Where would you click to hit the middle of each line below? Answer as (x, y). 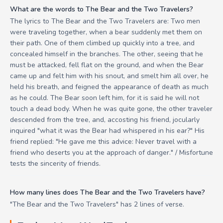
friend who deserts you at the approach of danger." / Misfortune (111, 152)
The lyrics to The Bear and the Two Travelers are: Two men (105, 21)
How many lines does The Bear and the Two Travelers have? (108, 192)
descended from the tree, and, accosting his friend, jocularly (105, 119)
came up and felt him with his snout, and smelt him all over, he (109, 76)
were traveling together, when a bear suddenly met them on (106, 32)
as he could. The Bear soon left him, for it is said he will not (105, 98)
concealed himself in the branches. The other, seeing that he (107, 54)
